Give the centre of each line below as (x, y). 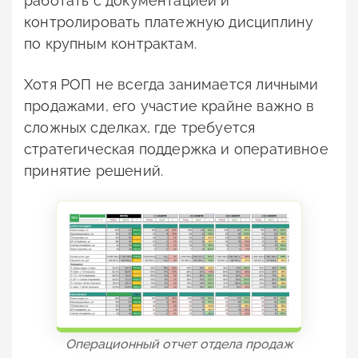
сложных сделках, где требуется (140, 127)
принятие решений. (94, 170)
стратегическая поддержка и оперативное (176, 149)
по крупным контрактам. (110, 43)
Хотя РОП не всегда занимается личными (171, 84)
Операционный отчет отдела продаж (179, 344)
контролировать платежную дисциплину (169, 22)
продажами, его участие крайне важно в (169, 105)
